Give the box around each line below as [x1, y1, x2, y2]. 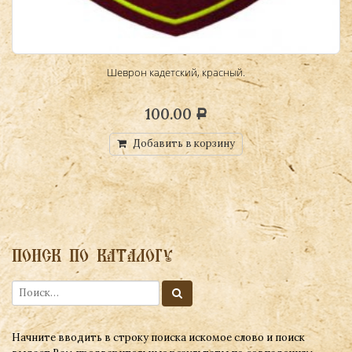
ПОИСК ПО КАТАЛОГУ [12, 244, 173, 266]
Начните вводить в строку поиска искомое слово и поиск [12, 330, 305, 344]
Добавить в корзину [132, 137, 235, 151]
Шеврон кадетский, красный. [107, 64, 245, 79]
